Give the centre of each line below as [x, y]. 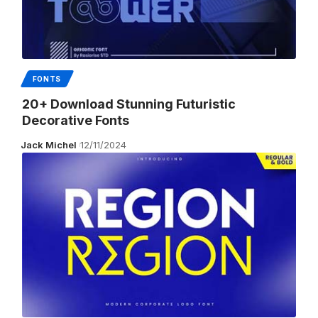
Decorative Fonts [75, 120]
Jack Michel [49, 144]
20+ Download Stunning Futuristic [128, 104]
